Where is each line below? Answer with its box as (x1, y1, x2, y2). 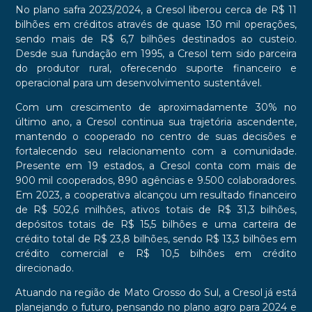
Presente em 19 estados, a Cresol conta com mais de (15, 159, 297, 173)
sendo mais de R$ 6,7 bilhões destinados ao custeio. (15, 33, 297, 46)
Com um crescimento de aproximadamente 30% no (15, 101, 297, 114)
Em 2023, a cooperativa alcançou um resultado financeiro (15, 189, 297, 202)
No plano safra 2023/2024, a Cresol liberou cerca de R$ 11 (15, 3, 297, 17)
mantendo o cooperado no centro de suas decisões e (15, 130, 297, 143)
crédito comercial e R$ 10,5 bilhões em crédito (15, 247, 297, 260)
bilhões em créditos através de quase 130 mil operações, (15, 18, 297, 31)
